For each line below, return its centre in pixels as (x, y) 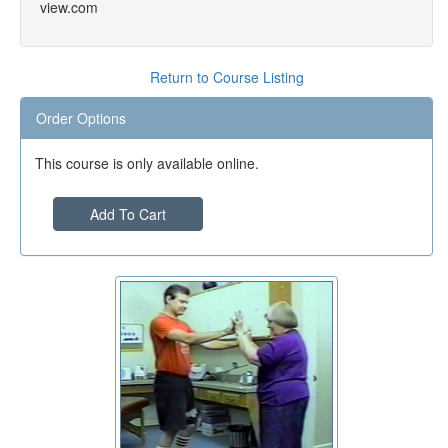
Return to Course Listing (226, 77)
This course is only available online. (147, 163)
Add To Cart (128, 214)
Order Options (81, 118)
